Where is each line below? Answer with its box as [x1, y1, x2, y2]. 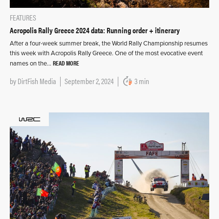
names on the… [10, 60, 53, 67]
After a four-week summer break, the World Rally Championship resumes [10, 40, 208, 47]
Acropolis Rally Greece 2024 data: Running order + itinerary [10, 24, 180, 36]
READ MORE [53, 58, 79, 67]
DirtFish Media [18, 75, 56, 87]
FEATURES [10, 12, 36, 23]
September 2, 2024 [65, 75, 114, 87]
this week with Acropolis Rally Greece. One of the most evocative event [10, 49, 203, 57]
